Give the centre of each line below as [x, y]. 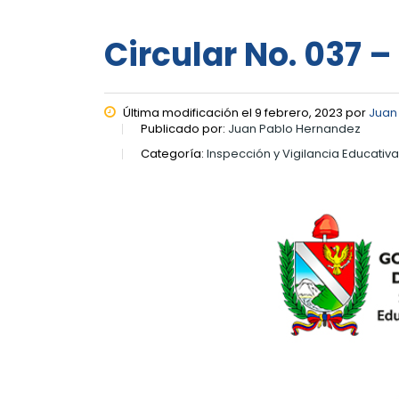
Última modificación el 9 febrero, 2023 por [244, 113]
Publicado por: [184, 129]
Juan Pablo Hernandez [294, 129]
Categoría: [174, 154]
